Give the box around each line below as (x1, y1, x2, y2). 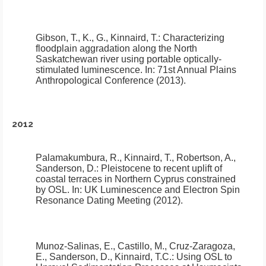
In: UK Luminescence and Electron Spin (69, 185, 240, 195)
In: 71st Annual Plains (142, 65, 236, 75)
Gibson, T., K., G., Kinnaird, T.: (36, 33, 163, 43)
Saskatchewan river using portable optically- (36, 54, 221, 65)
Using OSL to (176, 252, 232, 262)
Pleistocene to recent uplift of (101, 163, 222, 174)
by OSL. (36, 185, 69, 195)
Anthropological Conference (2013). (36, 75, 186, 86)
